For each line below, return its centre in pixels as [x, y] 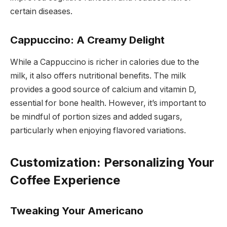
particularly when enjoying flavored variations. [98, 131]
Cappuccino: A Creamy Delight [87, 40]
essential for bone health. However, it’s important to [108, 103]
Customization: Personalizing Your [112, 163]
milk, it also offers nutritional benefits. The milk [98, 76]
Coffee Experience [65, 180]
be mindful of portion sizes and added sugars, [96, 117]
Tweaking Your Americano [77, 211]
